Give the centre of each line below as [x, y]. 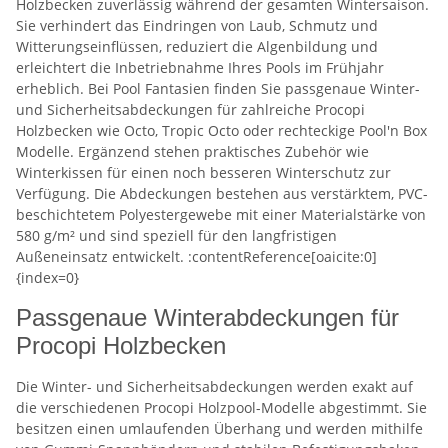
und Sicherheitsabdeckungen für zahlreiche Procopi [190, 109]
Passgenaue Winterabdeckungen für [207, 317]
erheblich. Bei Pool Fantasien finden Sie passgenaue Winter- [218, 88]
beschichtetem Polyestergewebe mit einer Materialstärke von [221, 214]
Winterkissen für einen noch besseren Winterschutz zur [203, 172]
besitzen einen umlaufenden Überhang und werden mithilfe [219, 428]
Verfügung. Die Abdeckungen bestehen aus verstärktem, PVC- [222, 193]
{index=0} [47, 277]
